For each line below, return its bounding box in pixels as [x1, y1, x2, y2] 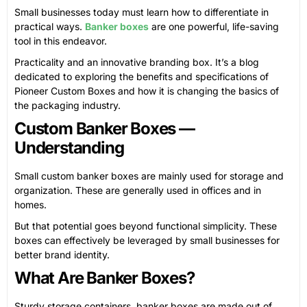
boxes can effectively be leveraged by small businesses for [14, 234, 280, 247]
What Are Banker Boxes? [14, 268, 195, 288]
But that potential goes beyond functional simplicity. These [14, 220, 277, 232]
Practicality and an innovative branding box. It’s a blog [14, 56, 259, 69]
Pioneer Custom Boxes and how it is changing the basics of [14, 85, 279, 97]
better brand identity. [14, 249, 110, 261]
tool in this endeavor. [14, 35, 107, 47]
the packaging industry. [14, 99, 121, 112]
